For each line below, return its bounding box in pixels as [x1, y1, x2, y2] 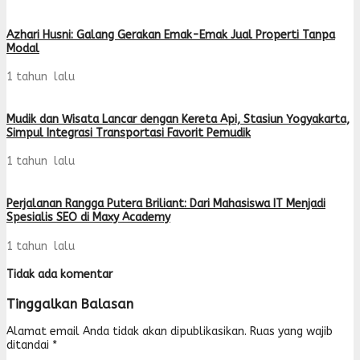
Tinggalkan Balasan [6, 296, 133, 312]
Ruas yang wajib [250, 325, 333, 339]
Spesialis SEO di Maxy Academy [6, 210, 170, 224]
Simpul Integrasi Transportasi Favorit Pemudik [6, 125, 251, 140]
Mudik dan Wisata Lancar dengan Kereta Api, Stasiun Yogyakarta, [6, 112, 350, 126]
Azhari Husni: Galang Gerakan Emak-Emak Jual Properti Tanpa [6, 27, 335, 42]
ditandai [6, 338, 52, 353]
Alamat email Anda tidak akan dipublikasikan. [6, 325, 247, 339]
